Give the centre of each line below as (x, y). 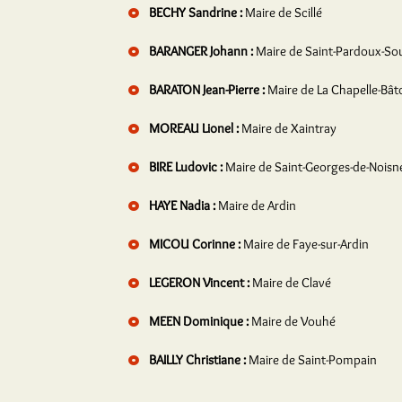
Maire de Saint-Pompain (313, 360)
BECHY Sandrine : (196, 13)
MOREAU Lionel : (194, 128)
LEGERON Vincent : (199, 283)
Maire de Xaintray (289, 128)
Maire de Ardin (257, 205)
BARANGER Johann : (201, 51)
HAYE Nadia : (182, 205)
